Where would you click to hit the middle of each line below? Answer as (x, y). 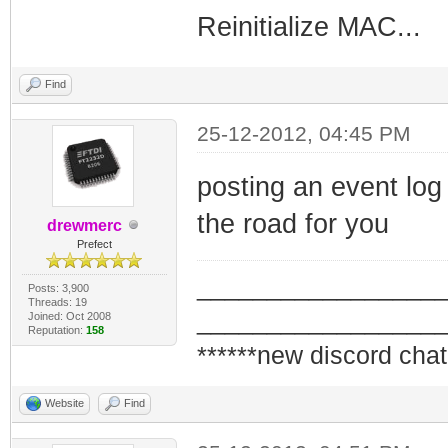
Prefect (94, 243)
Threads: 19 (57, 301)
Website (64, 402)
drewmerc (84, 225)
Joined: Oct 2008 (69, 315)
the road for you (292, 223)
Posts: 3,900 (58, 287)
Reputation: (56, 329)
